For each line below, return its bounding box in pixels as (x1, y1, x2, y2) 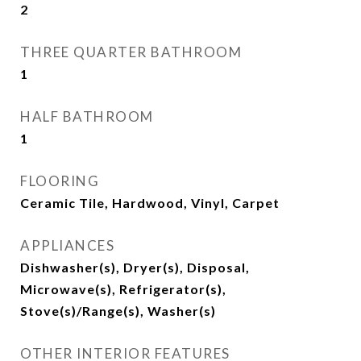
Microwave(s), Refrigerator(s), (20, 281, 226, 297)
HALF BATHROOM (20, 108, 154, 125)
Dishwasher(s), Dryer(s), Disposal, (20, 259, 250, 275)
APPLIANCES (20, 237, 114, 254)
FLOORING (20, 172, 99, 189)
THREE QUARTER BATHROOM (20, 44, 242, 60)
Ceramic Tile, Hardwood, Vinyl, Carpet (20, 195, 280, 210)
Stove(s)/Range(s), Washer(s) (20, 303, 216, 318)
